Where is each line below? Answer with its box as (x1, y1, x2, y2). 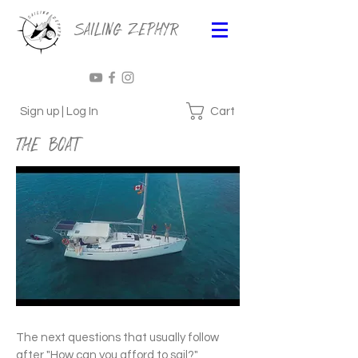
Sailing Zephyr (74, 20, 178, 35)
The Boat (16, 134, 83, 151)
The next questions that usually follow (16, 332, 219, 344)
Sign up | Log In (20, 105, 98, 117)
